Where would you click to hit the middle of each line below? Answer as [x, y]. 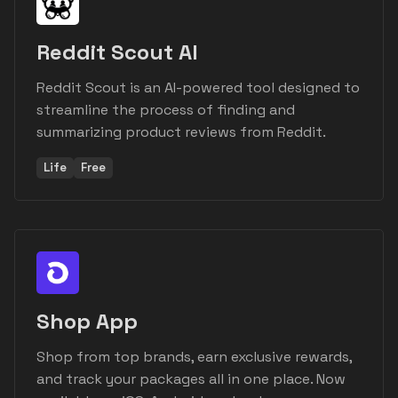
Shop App [87, 322]
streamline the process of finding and [166, 110]
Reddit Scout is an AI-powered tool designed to [198, 88]
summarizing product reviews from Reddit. [181, 132]
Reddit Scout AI [117, 52]
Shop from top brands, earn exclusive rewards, [194, 357]
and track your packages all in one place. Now [191, 379]
